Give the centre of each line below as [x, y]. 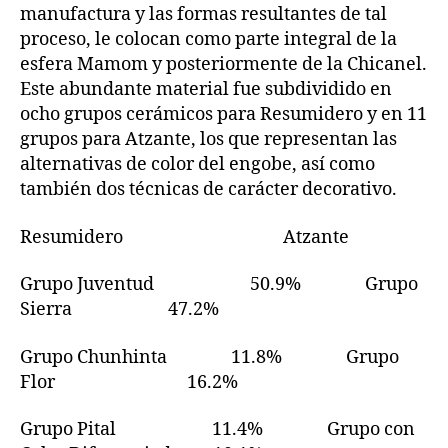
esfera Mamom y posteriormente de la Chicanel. [223, 65]
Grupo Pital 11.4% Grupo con [217, 430]
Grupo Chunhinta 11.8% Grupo [209, 357]
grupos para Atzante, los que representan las [208, 140]
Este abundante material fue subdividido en [206, 90]
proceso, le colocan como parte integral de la [208, 40]
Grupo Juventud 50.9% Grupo [219, 285]
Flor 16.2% [129, 382]
